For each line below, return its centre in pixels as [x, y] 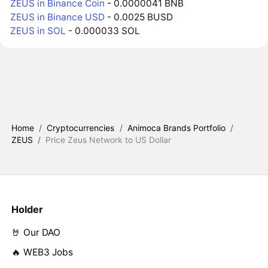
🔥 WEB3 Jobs [42, 252]
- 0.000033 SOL [103, 31]
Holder [27, 210]
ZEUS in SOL [38, 31]
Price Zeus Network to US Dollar [109, 140]
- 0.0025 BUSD [139, 17]
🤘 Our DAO [36, 233]
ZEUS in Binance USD [58, 17]
